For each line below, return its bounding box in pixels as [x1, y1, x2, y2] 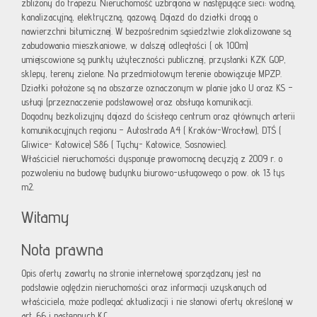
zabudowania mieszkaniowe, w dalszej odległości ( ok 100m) [21, 40, 248, 52]
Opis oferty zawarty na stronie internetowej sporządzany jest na [21, 267, 260, 279]
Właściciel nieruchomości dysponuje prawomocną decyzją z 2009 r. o [21, 153, 282, 165]
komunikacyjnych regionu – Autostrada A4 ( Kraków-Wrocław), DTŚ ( [21, 125, 281, 137]
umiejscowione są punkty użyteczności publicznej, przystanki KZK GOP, [21, 54, 286, 66]
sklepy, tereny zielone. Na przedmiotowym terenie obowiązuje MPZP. [21, 68, 282, 80]
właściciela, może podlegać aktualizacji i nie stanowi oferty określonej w [21, 296, 293, 308]
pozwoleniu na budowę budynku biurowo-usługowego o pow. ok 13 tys [21, 167, 284, 179]
